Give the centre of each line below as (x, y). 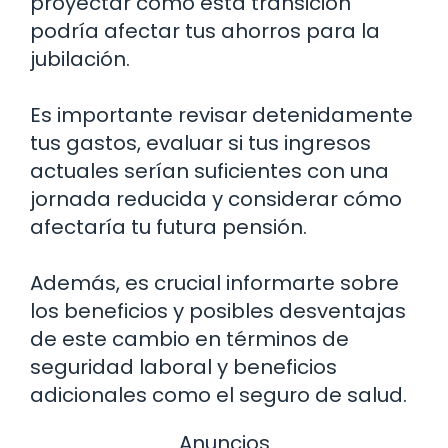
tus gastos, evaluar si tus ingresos (200, 143)
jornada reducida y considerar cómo (216, 199)
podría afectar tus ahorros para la (205, 31)
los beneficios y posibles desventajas (218, 311)
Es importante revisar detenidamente (221, 115)
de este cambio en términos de (189, 339)
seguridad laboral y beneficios (183, 367)
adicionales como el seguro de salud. (218, 395)
